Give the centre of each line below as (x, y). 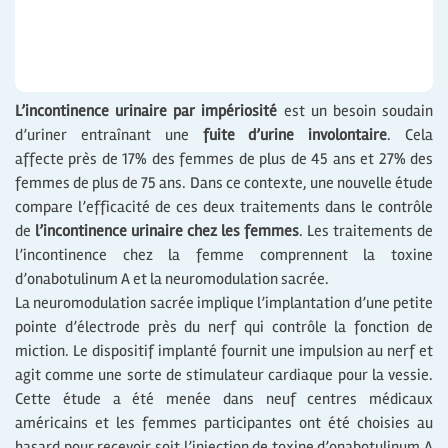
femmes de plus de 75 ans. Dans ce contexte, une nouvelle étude (224, 183)
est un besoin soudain (355, 111)
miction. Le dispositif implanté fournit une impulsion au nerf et (224, 351)
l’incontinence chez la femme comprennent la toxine (224, 255)
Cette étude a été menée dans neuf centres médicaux (224, 399)
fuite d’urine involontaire (295, 135)
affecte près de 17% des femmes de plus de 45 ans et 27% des (224, 159)
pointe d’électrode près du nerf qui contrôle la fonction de (224, 327)
